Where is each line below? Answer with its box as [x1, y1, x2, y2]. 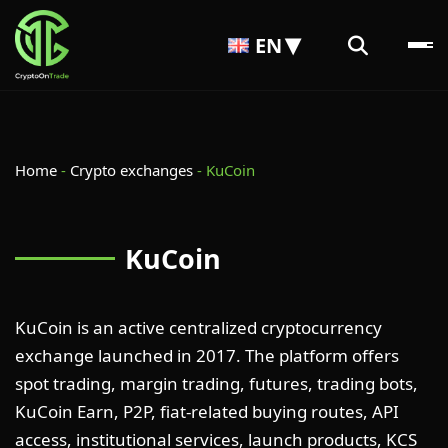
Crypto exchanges [70, 160, 193, 180]
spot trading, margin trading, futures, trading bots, [15, 372, 418, 395]
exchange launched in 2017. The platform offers [15, 344, 399, 367]
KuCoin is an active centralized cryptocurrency [15, 316, 382, 339]
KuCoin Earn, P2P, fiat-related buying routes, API [15, 400, 399, 423]
